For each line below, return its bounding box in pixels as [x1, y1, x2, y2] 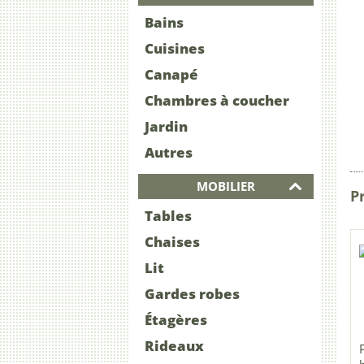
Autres [145, 143, 193, 162]
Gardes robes [145, 284, 240, 304]
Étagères [145, 310, 207, 330]
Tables [145, 206, 192, 226]
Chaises [145, 232, 200, 252]
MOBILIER [196, 178, 255, 195]
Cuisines [145, 39, 205, 58]
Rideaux [145, 336, 204, 356]
